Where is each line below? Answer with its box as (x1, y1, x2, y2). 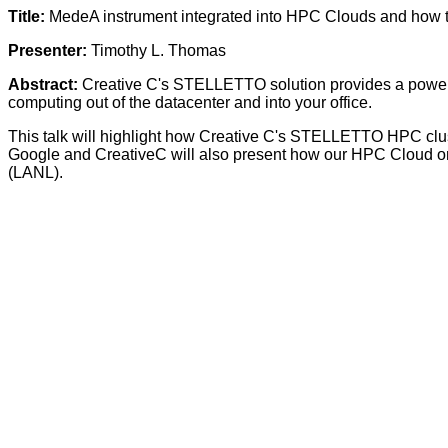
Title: (8, 8, 45, 25)
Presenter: (8, 42, 87, 59)
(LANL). (8, 164, 63, 181)
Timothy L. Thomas (87, 42, 226, 59)
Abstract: (8, 76, 78, 93)
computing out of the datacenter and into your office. (8, 94, 372, 111)
